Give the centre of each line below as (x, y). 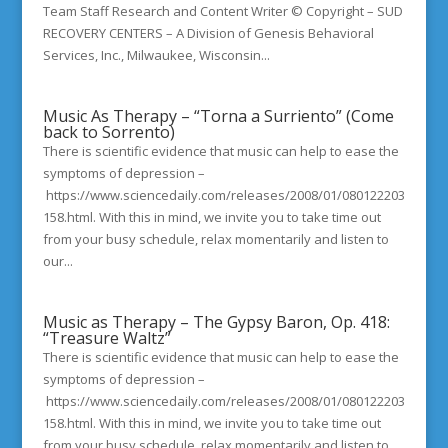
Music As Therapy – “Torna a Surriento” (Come (218, 116)
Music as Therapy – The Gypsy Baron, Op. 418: (216, 322)
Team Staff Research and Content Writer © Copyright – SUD (222, 11)
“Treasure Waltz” (106, 338)
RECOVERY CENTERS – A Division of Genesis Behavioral (208, 33)
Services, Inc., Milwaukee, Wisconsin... (156, 55)
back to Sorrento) (108, 132)
